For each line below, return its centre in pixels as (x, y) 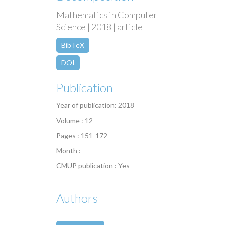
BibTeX (73, 45)
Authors (77, 198)
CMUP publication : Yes (93, 166)
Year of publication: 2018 (95, 105)
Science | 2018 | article (99, 27)
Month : (69, 151)
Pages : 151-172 (82, 136)
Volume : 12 (75, 121)
